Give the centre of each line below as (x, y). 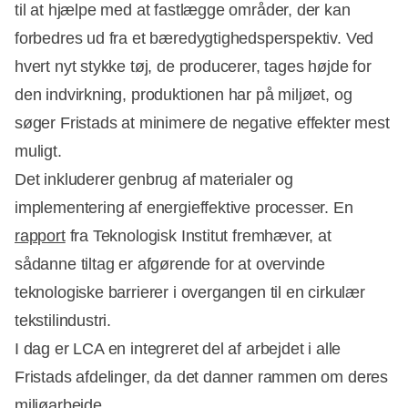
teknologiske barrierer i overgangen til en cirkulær (190, 293)
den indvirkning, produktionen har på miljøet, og (184, 95)
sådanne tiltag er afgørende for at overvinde (170, 265)
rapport (40, 236)
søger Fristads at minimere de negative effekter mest (202, 123)
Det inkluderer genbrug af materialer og (154, 180)
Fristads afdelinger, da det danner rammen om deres (202, 377)
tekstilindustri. (63, 321)
